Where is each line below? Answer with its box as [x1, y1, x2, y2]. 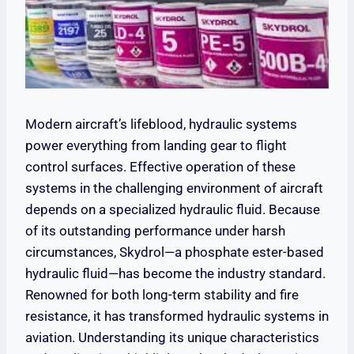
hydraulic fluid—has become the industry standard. [25, 265, 326, 282]
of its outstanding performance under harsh [25, 223, 285, 239]
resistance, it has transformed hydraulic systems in [25, 308, 329, 325]
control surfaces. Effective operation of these [25, 159, 296, 175]
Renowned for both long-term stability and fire [25, 287, 299, 303]
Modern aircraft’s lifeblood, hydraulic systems [25, 116, 297, 133]
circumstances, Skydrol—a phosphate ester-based [25, 244, 324, 261]
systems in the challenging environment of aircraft [25, 180, 323, 197]
